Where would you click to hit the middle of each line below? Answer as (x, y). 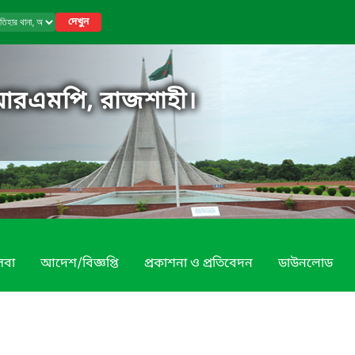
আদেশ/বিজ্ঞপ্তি (80, 264)
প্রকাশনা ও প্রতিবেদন (198, 264)
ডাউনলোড (305, 264)
